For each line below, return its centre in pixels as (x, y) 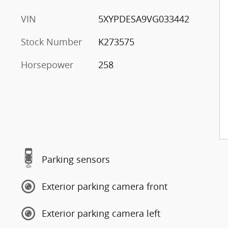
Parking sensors (76, 159)
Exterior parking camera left (101, 213)
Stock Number (51, 41)
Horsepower (47, 64)
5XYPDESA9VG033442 (144, 19)
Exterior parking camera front (105, 186)
